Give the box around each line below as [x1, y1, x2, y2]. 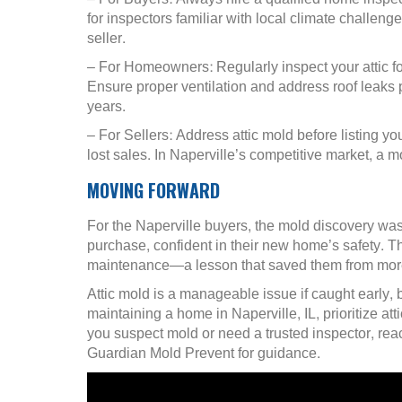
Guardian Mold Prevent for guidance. [87, 339, 320, 366]
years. [87, 92, 126, 119]
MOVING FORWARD [87, 176, 220, 204]
